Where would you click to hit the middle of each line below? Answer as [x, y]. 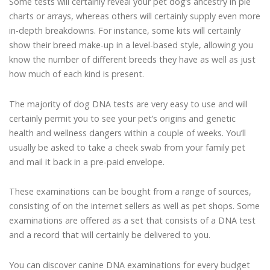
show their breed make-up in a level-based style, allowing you [131, 45]
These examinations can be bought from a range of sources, [130, 192]
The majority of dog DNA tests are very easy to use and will [128, 104]
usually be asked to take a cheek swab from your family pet [127, 147]
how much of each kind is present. [77, 74]
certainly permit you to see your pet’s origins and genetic [122, 118]
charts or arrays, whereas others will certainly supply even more [135, 16]
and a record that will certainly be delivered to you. [110, 235]
